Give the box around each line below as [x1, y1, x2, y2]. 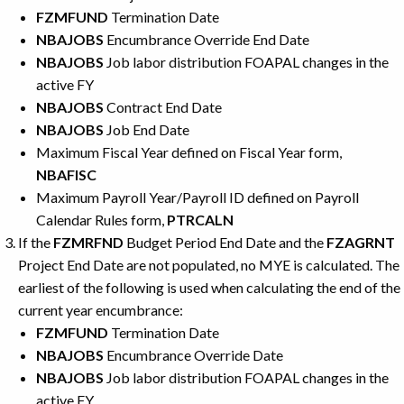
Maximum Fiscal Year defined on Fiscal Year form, [36, 142, 342, 161]
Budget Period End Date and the [124, 233, 326, 251]
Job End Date [104, 120, 189, 138]
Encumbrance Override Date [104, 345, 283, 363]
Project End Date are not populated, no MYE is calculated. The [18, 255, 399, 273]
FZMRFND [53, 233, 124, 251]
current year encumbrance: [18, 300, 183, 318]
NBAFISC [36, 165, 96, 183]
